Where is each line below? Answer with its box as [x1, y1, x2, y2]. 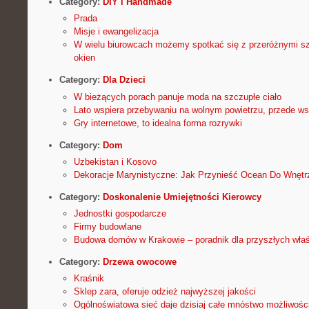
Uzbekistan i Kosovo [73, 156, 157, 167]
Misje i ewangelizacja [73, 26, 159, 37]
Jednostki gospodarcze [73, 208, 166, 219]
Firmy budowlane [73, 221, 141, 232]
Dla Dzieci [102, 74, 146, 86]
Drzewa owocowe [102, 257, 177, 267]
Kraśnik [73, 273, 104, 284]
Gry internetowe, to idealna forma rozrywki [73, 117, 242, 128]
